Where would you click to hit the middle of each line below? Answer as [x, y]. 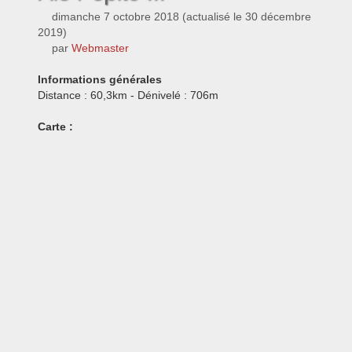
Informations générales [100, 79]
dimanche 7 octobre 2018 [114, 16]
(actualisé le [212, 16]
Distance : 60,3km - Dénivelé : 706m [128, 95]
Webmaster [100, 48]
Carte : [55, 126]
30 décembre [278, 16]
